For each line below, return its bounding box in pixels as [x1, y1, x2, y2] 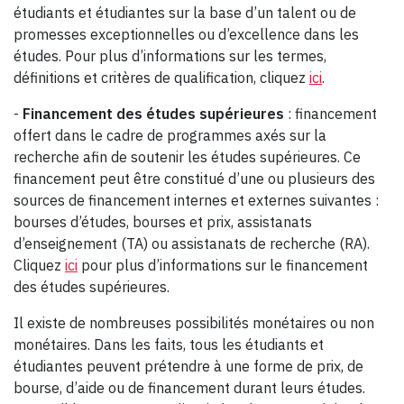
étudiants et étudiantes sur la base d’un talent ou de [14, 4, 356, 23]
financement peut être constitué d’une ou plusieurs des [14, 170, 375, 188]
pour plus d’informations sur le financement [78, 256, 368, 275]
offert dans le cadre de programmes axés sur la [14, 126, 326, 145]
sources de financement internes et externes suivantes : [14, 191, 379, 210]
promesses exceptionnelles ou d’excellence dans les [14, 25, 359, 44]
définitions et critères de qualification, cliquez [14, 69, 309, 87]
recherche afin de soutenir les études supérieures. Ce [14, 148, 361, 167]
